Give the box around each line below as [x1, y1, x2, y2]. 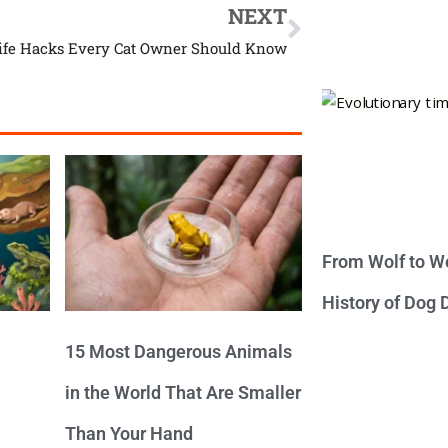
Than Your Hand [65, 423, 194, 445]
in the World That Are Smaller [65, 382, 302, 404]
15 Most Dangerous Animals [65, 341, 293, 363]
